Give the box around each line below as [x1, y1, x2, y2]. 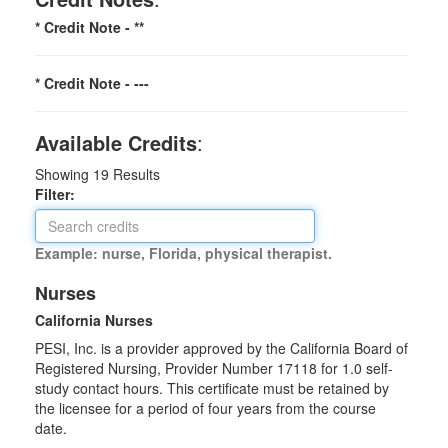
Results [109, 164, 160, 184]
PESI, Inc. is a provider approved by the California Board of [35, 338, 408, 358]
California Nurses [35, 310, 153, 330]
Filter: [35, 184, 87, 204]
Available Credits [35, 128, 197, 157]
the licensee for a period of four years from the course [35, 398, 376, 418]
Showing [35, 164, 93, 184]
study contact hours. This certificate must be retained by [35, 378, 389, 398]
